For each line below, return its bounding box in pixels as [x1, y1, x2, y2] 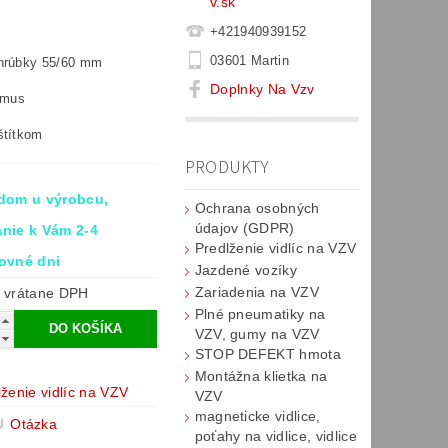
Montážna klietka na [194, 368, 328, 384]
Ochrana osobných [194, 200, 320, 216]
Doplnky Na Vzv [209, 80, 315, 97]
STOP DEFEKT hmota [194, 346, 342, 362]
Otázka [10, 416, 58, 432]
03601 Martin [209, 52, 289, 68]
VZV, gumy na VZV [194, 326, 320, 342]
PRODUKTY [184, 155, 270, 180]
